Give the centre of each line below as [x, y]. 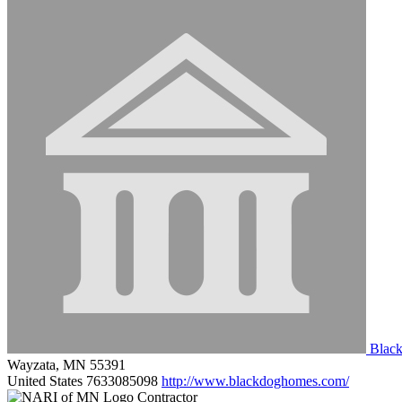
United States [45, 380]
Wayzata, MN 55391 [66, 364]
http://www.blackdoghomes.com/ [255, 380]
